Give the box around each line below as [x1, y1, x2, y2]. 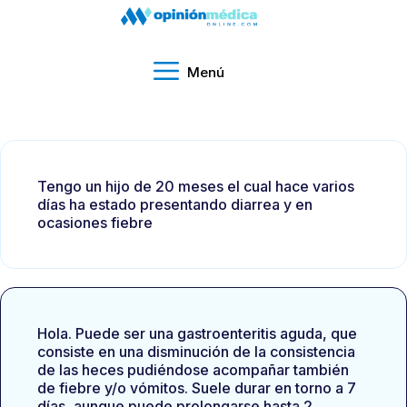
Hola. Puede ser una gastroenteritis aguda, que [37, 324, 357, 342]
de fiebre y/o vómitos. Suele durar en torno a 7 [37, 379, 356, 397]
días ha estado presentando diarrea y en [37, 195, 313, 213]
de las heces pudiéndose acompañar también [37, 361, 349, 379]
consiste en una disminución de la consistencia [37, 342, 355, 361]
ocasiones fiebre [37, 213, 153, 232]
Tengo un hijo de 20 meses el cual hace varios [37, 177, 354, 195]
